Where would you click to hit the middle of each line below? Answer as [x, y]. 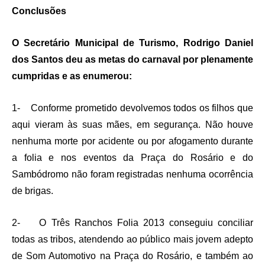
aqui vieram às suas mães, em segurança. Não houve [132, 125]
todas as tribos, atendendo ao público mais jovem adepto [132, 240]
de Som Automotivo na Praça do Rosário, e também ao [132, 256]
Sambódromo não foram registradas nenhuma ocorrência [132, 174]
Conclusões [39, 11]
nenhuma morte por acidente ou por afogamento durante [132, 141]
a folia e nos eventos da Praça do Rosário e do [132, 158]
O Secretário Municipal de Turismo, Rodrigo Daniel [132, 43]
